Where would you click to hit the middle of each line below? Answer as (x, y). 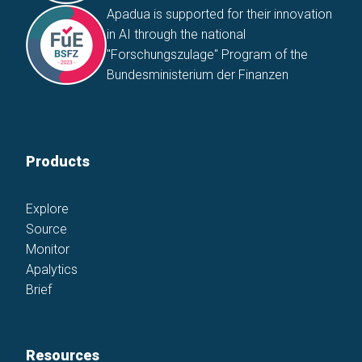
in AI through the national (176, 35)
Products (58, 162)
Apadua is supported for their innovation (219, 15)
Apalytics (52, 270)
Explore (47, 209)
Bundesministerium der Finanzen (198, 75)
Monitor (48, 250)
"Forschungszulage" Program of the (207, 55)
